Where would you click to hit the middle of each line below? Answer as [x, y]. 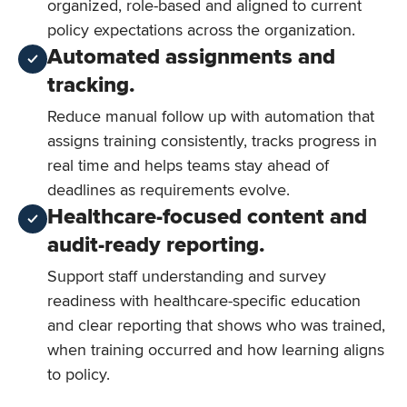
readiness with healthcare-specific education [204, 300]
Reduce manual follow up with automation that [211, 116]
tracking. [91, 84]
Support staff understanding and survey [187, 276]
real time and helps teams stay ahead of [188, 165]
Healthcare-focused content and [207, 216]
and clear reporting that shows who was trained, [216, 325]
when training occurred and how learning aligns [216, 349]
